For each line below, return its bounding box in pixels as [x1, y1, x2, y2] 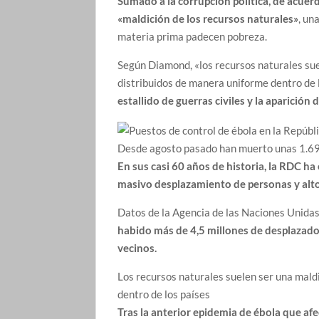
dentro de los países [117, 288, 211, 301]
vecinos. [117, 241, 157, 255]
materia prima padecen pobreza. [117, 30, 270, 43]
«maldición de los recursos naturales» [117, 12, 299, 26]
